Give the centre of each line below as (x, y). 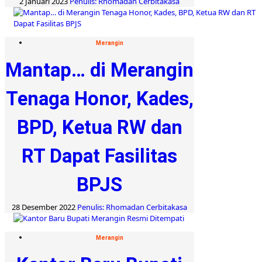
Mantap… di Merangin (99, 70)
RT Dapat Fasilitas (99, 156)
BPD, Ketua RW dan (99, 127)
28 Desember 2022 (44, 207)
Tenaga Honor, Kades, (99, 98)
